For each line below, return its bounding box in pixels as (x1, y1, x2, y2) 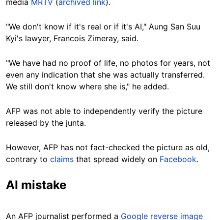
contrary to (6, 154, 50, 164)
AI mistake (6, 177, 66, 192)
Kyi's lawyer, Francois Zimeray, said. (6, 33, 138, 43)
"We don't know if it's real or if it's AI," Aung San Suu (6, 21, 200, 31)
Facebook (160, 154, 196, 164)
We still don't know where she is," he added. (6, 81, 169, 91)
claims (50, 154, 74, 164)
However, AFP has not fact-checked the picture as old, (6, 142, 210, 152)
